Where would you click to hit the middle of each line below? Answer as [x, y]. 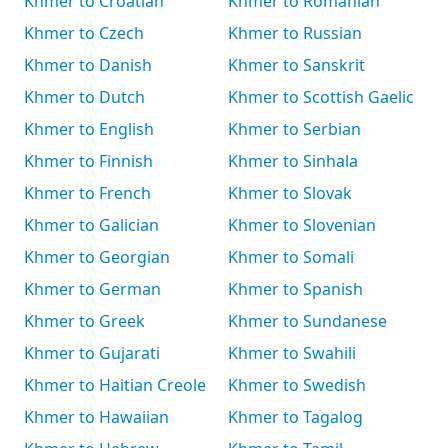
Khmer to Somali [291, 257]
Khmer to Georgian [97, 257]
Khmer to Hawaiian [96, 417]
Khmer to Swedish [297, 385]
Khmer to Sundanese [307, 321]
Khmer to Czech [84, 33]
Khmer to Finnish [88, 161]
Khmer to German [92, 289]
